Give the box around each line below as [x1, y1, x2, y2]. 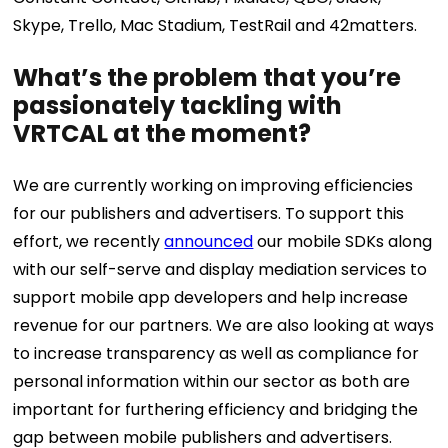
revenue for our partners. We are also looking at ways [13, 314, 435, 337]
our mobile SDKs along [253, 230, 433, 253]
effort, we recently [13, 230, 165, 253]
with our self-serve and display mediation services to [13, 258, 428, 281]
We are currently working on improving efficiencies [13, 174, 414, 197]
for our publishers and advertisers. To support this [13, 202, 405, 225]
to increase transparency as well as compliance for [13, 342, 420, 365]
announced [164, 230, 254, 253]
